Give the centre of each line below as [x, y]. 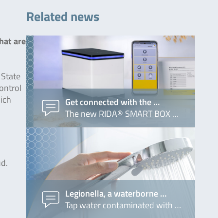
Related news [63, 16]
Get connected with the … [112, 102]
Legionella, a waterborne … [116, 193]
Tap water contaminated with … [123, 205]
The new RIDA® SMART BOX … [122, 113]
